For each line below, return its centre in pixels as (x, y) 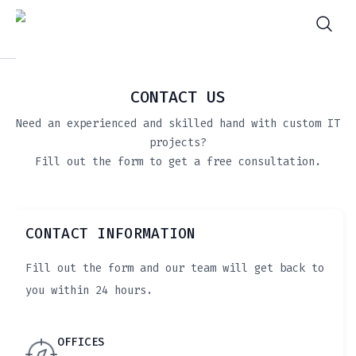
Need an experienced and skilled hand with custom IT (178, 124)
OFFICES (81, 342)
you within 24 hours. (89, 290)
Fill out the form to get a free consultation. (178, 162)
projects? (178, 143)
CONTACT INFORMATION (111, 234)
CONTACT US (178, 97)
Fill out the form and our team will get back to (175, 268)
